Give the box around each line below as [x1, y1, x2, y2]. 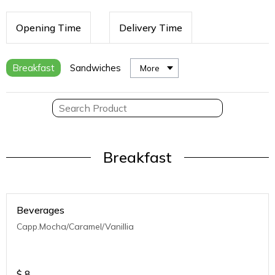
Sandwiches [70, 62, 121, 74]
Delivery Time [119, 21, 182, 34]
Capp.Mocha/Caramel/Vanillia [17, 221, 134, 232]
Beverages [17, 204, 64, 216]
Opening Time [16, 21, 81, 34]
